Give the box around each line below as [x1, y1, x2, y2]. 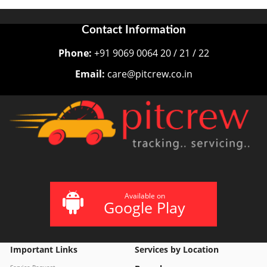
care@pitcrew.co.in [104, 67, 193, 80]
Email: [74, 67, 105, 80]
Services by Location [135, 243, 219, 255]
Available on [124, 190, 165, 201]
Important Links [10, 243, 77, 255]
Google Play [104, 197, 185, 218]
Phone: [58, 46, 92, 60]
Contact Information [81, 24, 186, 36]
